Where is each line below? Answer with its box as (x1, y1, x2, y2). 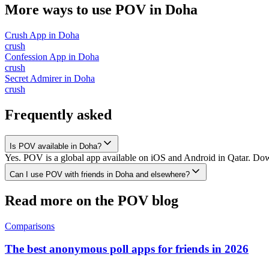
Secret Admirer (5, 73, 62, 83)
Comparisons (5, 220, 55, 231)
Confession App (5, 51, 66, 62)
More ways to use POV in (5, 1, 165, 17)
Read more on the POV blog (5, 192, 178, 208)
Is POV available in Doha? (10, 141, 101, 151)
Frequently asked (5, 106, 112, 122)
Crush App (5, 29, 46, 40)
